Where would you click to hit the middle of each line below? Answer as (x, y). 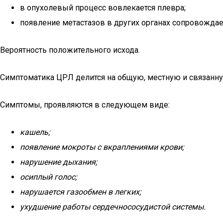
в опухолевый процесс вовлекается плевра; (103, 8)
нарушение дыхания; (58, 162)
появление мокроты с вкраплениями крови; (102, 147)
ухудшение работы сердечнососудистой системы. (113, 207)
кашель (34, 132)
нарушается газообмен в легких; (80, 192)
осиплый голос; (48, 177)
